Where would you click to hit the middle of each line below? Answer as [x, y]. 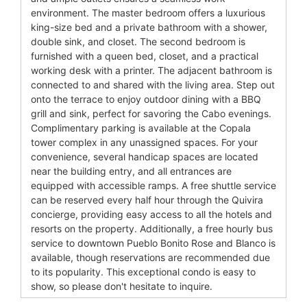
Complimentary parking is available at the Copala [141, 128]
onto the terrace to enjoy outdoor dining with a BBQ [146, 99]
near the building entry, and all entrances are [131, 171]
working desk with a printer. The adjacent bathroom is [151, 71]
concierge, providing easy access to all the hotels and [151, 214]
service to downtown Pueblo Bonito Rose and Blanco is [153, 243]
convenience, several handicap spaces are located [145, 157]
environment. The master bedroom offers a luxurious [148, 13]
